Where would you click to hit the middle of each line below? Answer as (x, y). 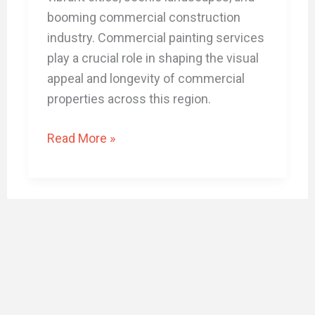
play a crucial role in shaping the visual (153, 58)
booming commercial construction (143, 18)
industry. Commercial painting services (155, 38)
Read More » (81, 139)
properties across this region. (129, 99)
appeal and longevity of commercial (146, 79)
